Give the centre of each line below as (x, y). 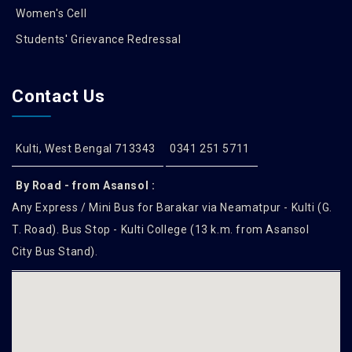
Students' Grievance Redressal (99, 39)
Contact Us (59, 96)
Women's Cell (51, 13)
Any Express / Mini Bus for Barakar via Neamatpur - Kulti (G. (172, 207)
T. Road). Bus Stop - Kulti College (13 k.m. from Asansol (161, 229)
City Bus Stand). (55, 251)
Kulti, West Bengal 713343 (86, 148)
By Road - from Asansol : (86, 185)
